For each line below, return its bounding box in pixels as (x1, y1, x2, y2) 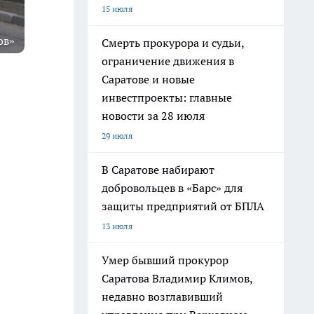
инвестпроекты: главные (102, 90, 232, 104)
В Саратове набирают (102, 163, 214, 177)
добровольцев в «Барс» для (102, 181, 243, 195)
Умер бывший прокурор (102, 253, 228, 267)
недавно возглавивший (102, 289, 223, 303)
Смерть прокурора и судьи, (102, 36, 245, 50)
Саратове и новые (102, 72, 195, 86)
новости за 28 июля (102, 109, 205, 123)
